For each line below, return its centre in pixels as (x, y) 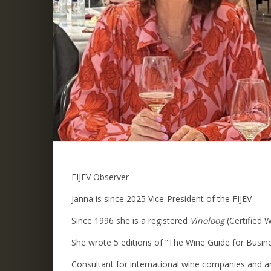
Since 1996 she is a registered (131, 221)
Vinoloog (207, 221)
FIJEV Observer (100, 177)
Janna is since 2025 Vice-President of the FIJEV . (164, 199)
